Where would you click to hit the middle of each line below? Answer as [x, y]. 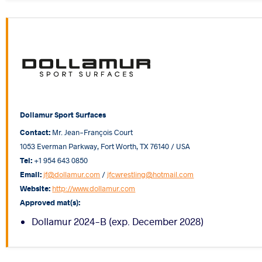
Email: [31, 174]
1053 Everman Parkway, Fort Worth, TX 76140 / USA [105, 146]
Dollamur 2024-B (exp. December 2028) [118, 221]
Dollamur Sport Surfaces [63, 114]
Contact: [35, 132]
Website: [35, 188]
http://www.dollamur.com [94, 188]
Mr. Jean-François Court [92, 132]
